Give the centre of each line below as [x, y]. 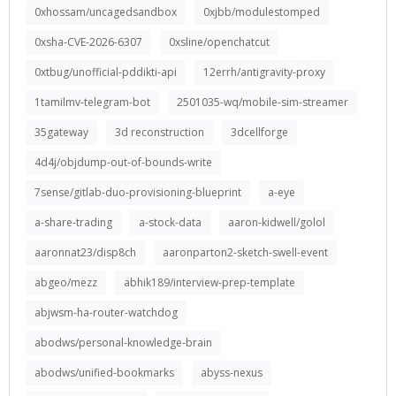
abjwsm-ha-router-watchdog [106, 312]
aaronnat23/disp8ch [85, 252]
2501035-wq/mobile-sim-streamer [263, 102]
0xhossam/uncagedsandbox [106, 12]
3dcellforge [259, 132]
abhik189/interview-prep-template [209, 282]
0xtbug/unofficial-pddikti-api [106, 72]
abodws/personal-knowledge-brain [123, 343]
